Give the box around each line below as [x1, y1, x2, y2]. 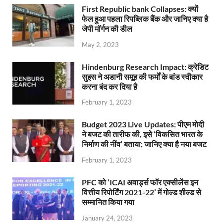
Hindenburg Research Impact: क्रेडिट [82, 61, 209, 71]
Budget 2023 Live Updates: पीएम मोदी [82, 119, 204, 129]
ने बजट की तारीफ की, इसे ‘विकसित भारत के [82, 129, 203, 139]
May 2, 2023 [82, 40, 119, 49]
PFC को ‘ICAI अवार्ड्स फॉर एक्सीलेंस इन [82, 177, 198, 187]
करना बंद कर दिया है [82, 81, 137, 91]
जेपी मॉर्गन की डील [82, 23, 132, 33]
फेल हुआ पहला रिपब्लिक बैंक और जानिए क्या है [82, 13, 208, 23]
